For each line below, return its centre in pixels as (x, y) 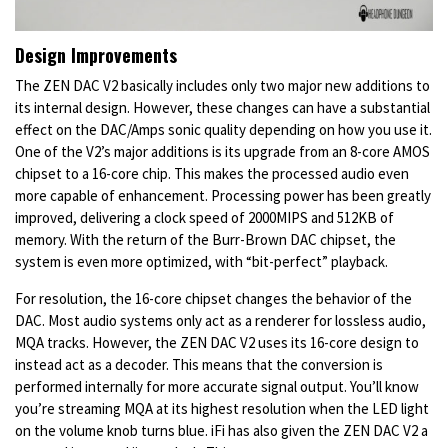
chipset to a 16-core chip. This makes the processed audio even (212, 173)
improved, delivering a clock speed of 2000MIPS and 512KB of (204, 217)
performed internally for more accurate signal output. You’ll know (217, 386)
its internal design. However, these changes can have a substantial (222, 107)
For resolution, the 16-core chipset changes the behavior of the (213, 298)
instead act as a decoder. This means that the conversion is (199, 364)
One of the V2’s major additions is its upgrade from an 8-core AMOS (222, 151)
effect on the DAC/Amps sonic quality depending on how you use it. (223, 129)
